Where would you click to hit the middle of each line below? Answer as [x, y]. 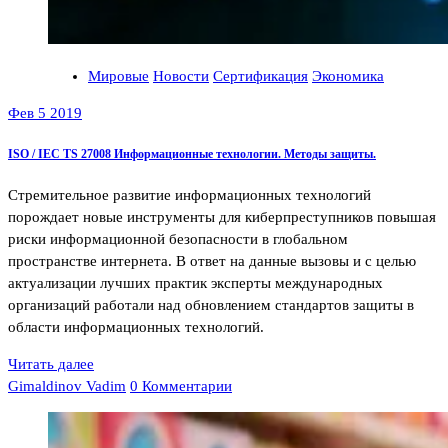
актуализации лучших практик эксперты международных [195, 282]
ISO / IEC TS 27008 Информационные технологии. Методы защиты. [192, 153]
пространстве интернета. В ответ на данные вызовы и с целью [212, 260]
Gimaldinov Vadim [67, 385]
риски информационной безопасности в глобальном [178, 238]
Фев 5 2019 [45, 113]
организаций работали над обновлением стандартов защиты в [211, 304]
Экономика [348, 76]
